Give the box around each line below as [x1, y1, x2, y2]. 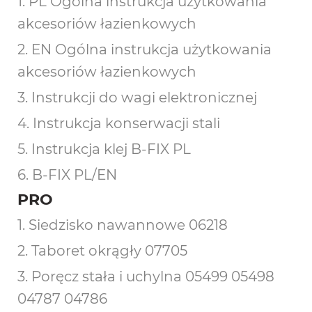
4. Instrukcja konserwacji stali [17, 115, 220, 132]
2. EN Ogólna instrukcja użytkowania [17, 41, 272, 58]
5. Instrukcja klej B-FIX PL [17, 141, 191, 157]
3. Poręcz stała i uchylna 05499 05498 [17, 268, 274, 285]
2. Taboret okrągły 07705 [17, 242, 187, 259]
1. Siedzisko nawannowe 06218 [17, 217, 228, 233]
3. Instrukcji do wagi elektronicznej [17, 89, 257, 106]
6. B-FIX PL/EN [17, 166, 117, 183]
